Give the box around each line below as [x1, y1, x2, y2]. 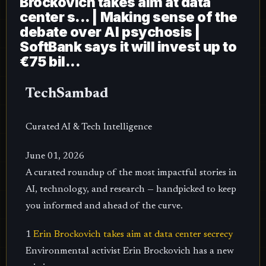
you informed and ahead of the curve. [26, 201, 183, 211]
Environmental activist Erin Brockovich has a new [26, 246, 234, 256]
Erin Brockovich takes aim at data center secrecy [33, 230, 233, 240]
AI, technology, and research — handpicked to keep [26, 184, 236, 194]
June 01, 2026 [26, 151, 84, 161]
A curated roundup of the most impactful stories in [26, 167, 237, 178]
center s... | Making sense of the [20, 9, 237, 26]
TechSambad [26, 86, 108, 101]
